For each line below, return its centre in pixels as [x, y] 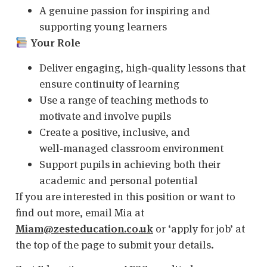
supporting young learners [103, 27]
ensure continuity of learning [109, 83]
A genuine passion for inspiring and [125, 11]
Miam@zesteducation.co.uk [84, 228]
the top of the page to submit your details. [115, 244]
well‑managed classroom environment [131, 148]
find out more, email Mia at [80, 212]
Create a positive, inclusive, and [115, 132]
